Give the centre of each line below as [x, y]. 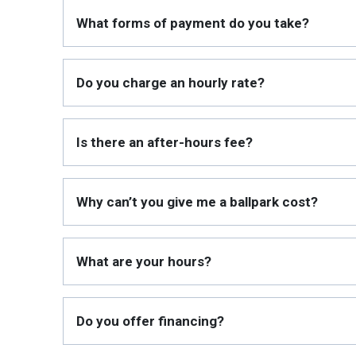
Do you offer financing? [150, 321]
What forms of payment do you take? [193, 23]
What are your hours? [144, 261]
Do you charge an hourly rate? [170, 83]
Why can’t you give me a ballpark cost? [197, 202]
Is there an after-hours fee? [164, 142]
